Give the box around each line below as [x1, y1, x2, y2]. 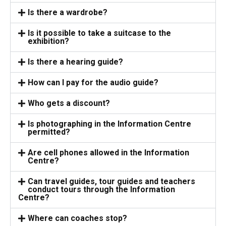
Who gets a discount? [28, 98, 110, 108]
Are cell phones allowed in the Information [28, 148, 190, 158]
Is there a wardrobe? [28, 8, 108, 18]
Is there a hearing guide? [28, 57, 124, 67]
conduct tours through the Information [28, 185, 176, 195]
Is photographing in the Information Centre [28, 119, 192, 129]
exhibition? [28, 36, 70, 46]
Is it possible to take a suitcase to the [28, 28, 172, 38]
